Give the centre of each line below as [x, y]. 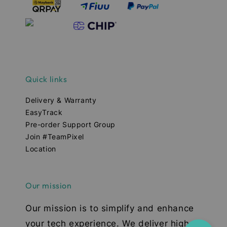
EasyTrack [44, 112]
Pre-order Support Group [70, 125]
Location [41, 149]
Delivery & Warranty [61, 100]
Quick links [46, 79]
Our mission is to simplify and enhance [110, 209]
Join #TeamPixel [55, 137]
